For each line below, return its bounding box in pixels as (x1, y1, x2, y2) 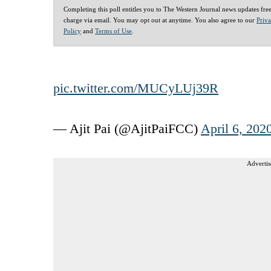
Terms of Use (95, 27, 132, 34)
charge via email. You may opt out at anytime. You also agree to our (64, 16, 256, 24)
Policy (64, 27, 81, 34)
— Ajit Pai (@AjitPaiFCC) (53, 120, 201, 136)
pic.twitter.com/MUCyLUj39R (53, 80, 218, 96)
